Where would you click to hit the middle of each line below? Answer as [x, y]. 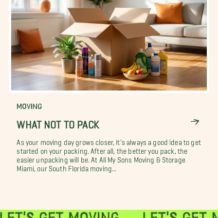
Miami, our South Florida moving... [67, 167]
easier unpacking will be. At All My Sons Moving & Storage [101, 158]
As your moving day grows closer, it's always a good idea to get [109, 141]
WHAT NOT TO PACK [58, 122]
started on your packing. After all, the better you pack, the [102, 149]
